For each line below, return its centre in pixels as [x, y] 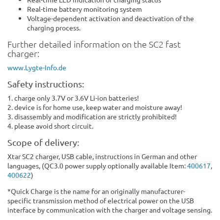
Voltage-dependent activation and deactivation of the [110, 18]
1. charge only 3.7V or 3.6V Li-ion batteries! [73, 97]
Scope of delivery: [43, 142]
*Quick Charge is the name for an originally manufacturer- [96, 191]
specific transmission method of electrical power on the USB [101, 200]
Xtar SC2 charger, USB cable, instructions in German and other [102, 156]
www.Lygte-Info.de [37, 67]
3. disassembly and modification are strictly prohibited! [92, 116]
